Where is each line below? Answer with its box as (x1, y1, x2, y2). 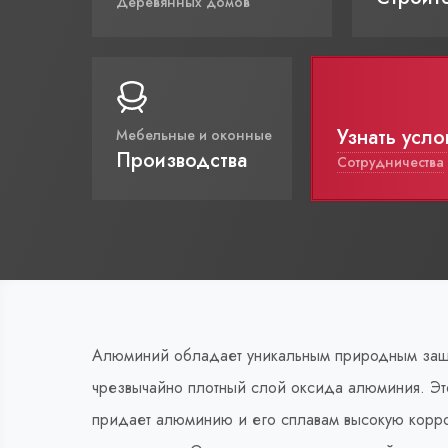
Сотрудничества (337, 152, 444, 172)
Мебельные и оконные (116, 125, 272, 145)
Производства (116, 146, 247, 175)
